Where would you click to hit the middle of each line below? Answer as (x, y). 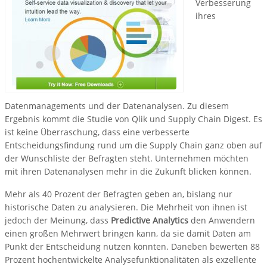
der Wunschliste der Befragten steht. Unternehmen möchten (127, 159)
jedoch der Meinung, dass (58, 221)
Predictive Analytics (150, 221)
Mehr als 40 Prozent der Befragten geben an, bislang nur (119, 194)
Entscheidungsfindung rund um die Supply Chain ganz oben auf (133, 145)
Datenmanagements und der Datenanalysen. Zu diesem (117, 106)
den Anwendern (222, 221)
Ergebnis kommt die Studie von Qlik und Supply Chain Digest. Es (133, 119)
